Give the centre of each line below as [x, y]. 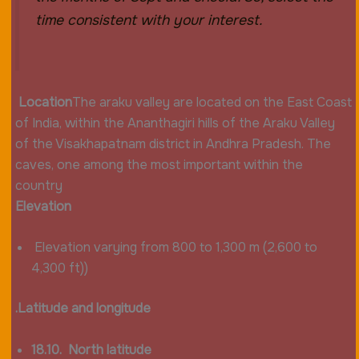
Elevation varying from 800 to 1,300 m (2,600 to [174, 248]
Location [45, 102]
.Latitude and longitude [83, 309]
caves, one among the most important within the [159, 164]
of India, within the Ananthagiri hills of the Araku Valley [176, 123]
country [38, 185]
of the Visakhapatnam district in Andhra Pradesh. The [173, 143]
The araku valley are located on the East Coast [212, 102]
